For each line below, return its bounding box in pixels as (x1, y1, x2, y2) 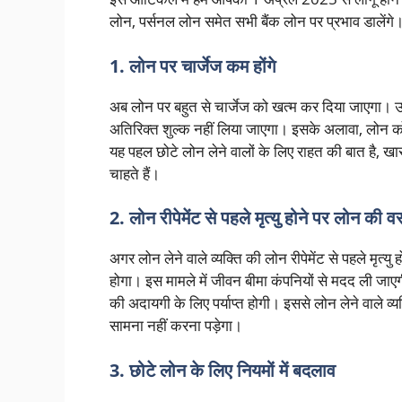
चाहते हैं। (109, 162, 160, 184)
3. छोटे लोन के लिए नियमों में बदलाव (109, 357, 336, 382)
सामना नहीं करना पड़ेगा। (109, 315, 242, 336)
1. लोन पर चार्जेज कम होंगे (109, 53, 275, 78)
